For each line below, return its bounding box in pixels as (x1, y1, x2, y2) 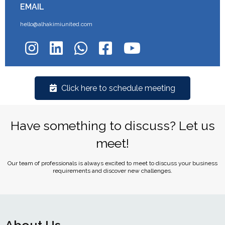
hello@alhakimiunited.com (20, 21, 92, 28)
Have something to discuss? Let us (10, 118, 215, 134)
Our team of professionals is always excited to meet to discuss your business (8, 160, 217, 167)
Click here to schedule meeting (61, 83, 175, 93)
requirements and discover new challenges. (53, 167, 172, 175)
